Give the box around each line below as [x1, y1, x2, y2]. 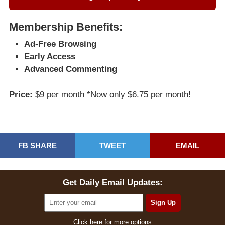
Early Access [24, 51, 75, 61]
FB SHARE [18, 141, 57, 150]
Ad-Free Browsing [24, 39, 96, 49]
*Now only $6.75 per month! [84, 89, 191, 99]
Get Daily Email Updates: [62, 177, 163, 187]
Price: [9, 89, 33, 99]
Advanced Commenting [24, 64, 117, 74]
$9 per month [35, 89, 84, 99]
